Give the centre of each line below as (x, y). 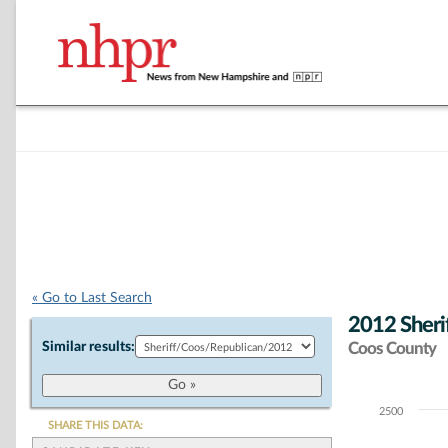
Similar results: (88, 347)
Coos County (392, 348)
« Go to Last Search (92, 298)
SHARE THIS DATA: (95, 425)
